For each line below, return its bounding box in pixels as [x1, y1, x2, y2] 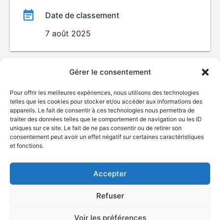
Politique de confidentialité [70, 207, 150, 216]
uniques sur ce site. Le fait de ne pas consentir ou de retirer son [10, 124, 182, 132]
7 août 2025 [45, 28, 91, 38]
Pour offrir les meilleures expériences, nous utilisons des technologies [10, 89, 199, 96]
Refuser [96, 191, 124, 200]
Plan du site [92, 164, 128, 172]
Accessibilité [91, 175, 129, 183]
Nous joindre [91, 153, 129, 162]
